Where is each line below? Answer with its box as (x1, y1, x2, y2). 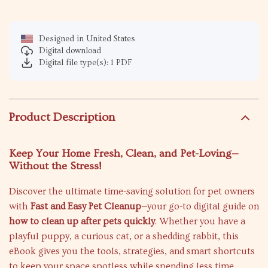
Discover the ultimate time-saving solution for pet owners (9, 186, 255, 197)
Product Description (9, 111, 115, 124)
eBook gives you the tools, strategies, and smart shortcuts (9, 246, 255, 257)
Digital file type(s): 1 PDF (39, 58, 132, 68)
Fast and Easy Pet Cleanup (31, 201, 141, 212)
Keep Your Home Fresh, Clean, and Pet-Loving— (9, 147, 239, 160)
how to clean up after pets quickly (9, 216, 155, 227)
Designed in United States (39, 34, 135, 44)
